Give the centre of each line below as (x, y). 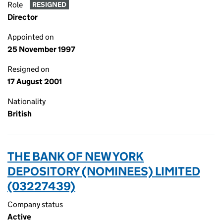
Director (23, 17)
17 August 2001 (35, 82)
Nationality (27, 101)
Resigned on (28, 69)
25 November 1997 (41, 49)
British (20, 114)
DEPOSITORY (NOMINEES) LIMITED (104, 171)
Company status (35, 204)
